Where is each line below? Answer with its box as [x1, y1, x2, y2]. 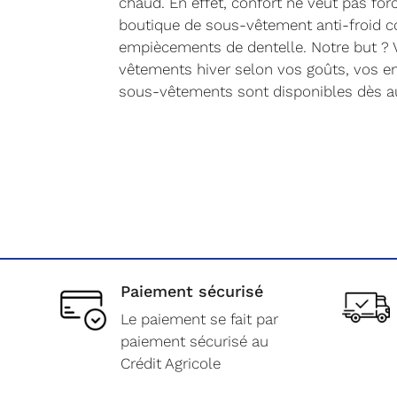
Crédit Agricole [121, 354, 222, 372]
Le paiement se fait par [121, 309, 279, 328]
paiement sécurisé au [121, 331, 269, 350]
